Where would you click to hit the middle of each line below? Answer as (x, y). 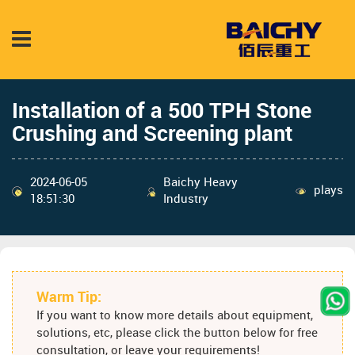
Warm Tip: (69, 298)
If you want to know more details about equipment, (175, 317)
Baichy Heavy (201, 183)
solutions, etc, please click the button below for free (177, 334)
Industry (186, 199)
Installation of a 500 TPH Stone (162, 111)
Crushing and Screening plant (152, 134)
